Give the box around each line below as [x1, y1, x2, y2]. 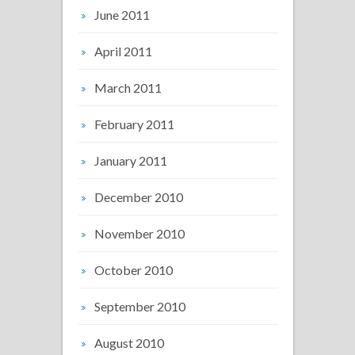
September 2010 [94, 299, 185, 314]
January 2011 [94, 153, 167, 168]
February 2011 [94, 116, 174, 132]
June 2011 [94, 7, 150, 22]
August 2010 [94, 335, 164, 350]
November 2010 [94, 226, 185, 241]
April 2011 [94, 44, 152, 59]
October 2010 [94, 262, 173, 277]
